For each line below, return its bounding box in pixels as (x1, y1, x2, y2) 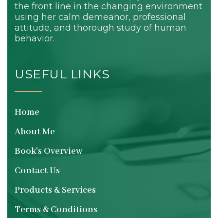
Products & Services (15, 184, 96, 196)
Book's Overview (15, 145, 83, 157)
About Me (15, 126, 55, 138)
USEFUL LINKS (15, 67, 109, 81)
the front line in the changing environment (15, 1, 202, 12)
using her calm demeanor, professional (15, 12, 186, 22)
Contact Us (15, 165, 60, 177)
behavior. (15, 33, 54, 44)
